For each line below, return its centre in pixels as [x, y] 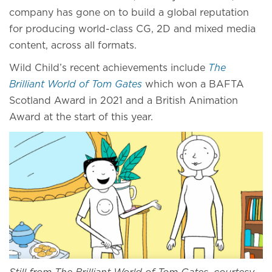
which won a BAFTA [193, 84]
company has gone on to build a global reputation [129, 13]
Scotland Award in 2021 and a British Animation [124, 101]
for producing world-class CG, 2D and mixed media [132, 29]
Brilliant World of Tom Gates [76, 84]
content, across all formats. [74, 46]
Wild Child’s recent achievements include [109, 68]
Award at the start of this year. [83, 117]
